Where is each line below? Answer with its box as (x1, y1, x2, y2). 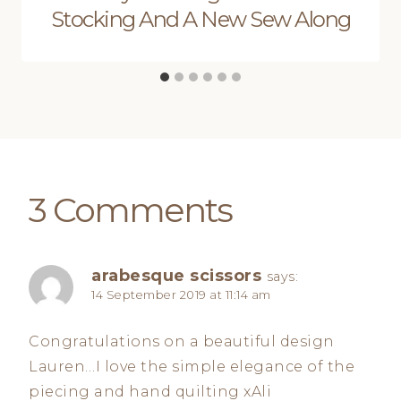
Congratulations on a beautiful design (29, 333, 335, 351)
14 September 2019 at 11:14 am (91, 287, 271, 302)
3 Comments (29, 188, 232, 231)
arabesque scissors (91, 265, 261, 285)
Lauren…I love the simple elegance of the (29, 358, 354, 376)
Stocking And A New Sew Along (50, 5, 351, 32)
